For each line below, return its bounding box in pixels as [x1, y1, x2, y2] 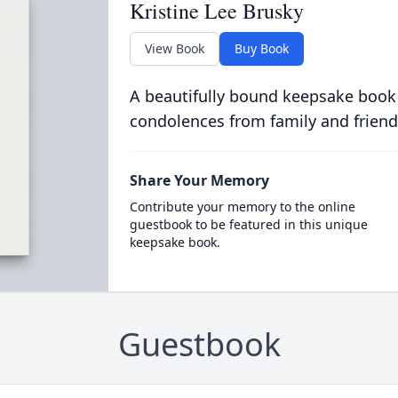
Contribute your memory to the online [129, 198, 355, 215]
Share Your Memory [129, 171, 269, 190]
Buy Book [234, 40, 289, 57]
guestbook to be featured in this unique [129, 216, 368, 233]
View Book [144, 40, 204, 57]
